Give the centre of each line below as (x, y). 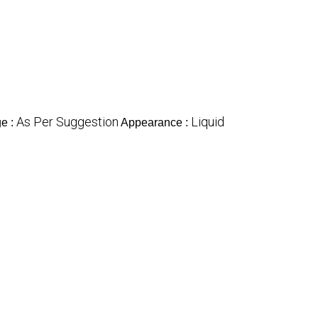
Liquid (208, 121)
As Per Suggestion (67, 121)
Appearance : (156, 122)
